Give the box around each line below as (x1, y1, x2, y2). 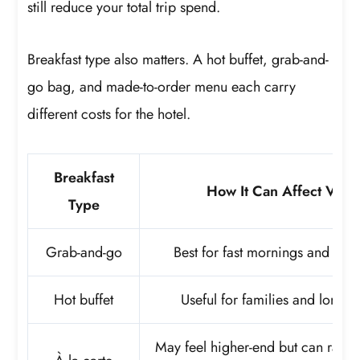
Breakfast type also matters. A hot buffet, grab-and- (27, 49, 329, 71)
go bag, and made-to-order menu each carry (27, 76, 297, 98)
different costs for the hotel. (27, 104, 191, 125)
